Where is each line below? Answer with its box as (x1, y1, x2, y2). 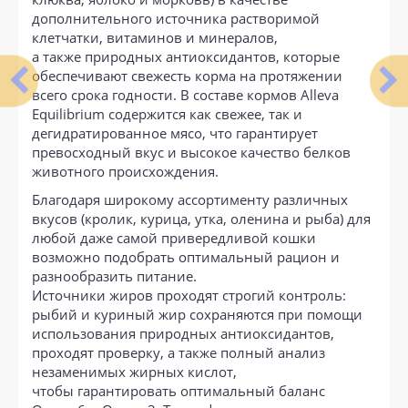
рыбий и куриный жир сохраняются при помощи (32, 304, 362, 323)
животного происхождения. (32, 161, 219, 180)
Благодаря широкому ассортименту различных (32, 189, 348, 209)
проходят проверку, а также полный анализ (32, 342, 325, 362)
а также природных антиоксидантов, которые (32, 46, 340, 66)
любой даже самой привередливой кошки (32, 228, 316, 247)
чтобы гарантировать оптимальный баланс (32, 381, 325, 400)
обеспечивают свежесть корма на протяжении (32, 66, 342, 85)
